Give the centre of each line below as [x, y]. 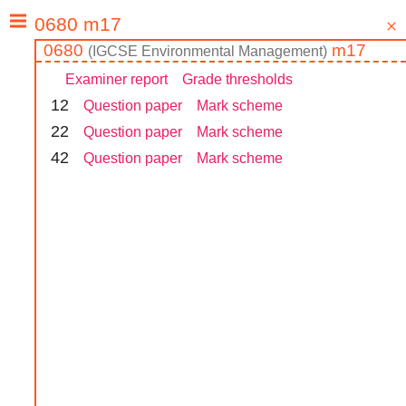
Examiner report [116, 80]
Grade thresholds [237, 80]
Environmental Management [232, 52]
